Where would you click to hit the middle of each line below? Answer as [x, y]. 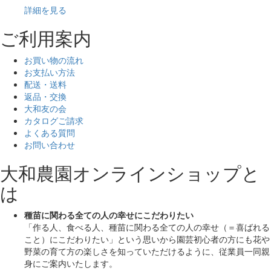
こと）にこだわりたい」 [71, 239]
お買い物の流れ [54, 60]
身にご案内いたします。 [71, 263]
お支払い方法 [50, 72]
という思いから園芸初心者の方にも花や [194, 239]
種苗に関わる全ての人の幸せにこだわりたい [109, 215]
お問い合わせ [50, 145]
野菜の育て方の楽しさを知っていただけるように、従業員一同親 [147, 251]
